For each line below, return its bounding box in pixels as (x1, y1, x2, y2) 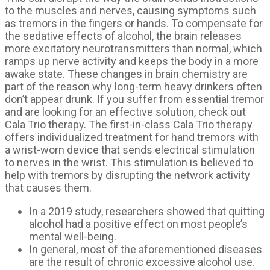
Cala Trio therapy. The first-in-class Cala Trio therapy (5, 118, 253, 131)
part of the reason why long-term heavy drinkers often (5, 80, 262, 93)
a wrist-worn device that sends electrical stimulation (5, 143, 255, 156)
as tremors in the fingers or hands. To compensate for (5, 17, 263, 30)
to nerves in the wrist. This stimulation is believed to (5, 156, 253, 169)
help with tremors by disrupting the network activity (5, 169, 250, 181)
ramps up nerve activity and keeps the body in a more (5, 55, 259, 67)
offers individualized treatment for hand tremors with (5, 131, 259, 143)
